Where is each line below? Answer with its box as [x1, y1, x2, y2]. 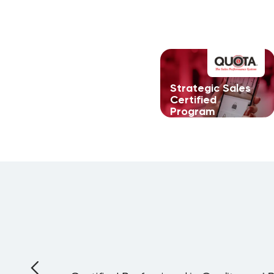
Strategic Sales [170, 81, 251, 95]
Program [170, 105, 216, 118]
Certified [170, 93, 217, 106]
